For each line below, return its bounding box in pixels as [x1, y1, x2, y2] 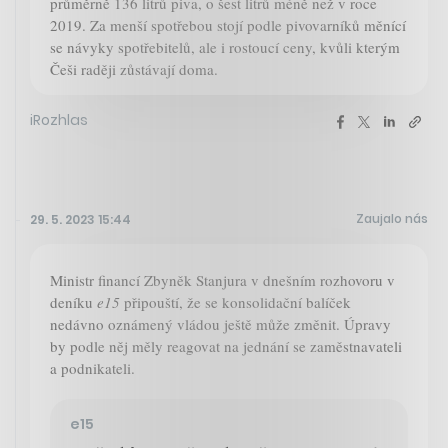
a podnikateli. [50, 358, 135, 379]
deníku [50, 292, 97, 313]
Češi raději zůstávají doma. [50, 59, 218, 80]
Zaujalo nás [356, 210, 428, 228]
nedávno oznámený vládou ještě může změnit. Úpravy [50, 314, 391, 335]
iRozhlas [30, 110, 88, 131]
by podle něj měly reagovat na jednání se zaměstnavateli [50, 336, 402, 357]
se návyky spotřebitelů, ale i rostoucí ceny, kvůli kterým [50, 37, 400, 58]
